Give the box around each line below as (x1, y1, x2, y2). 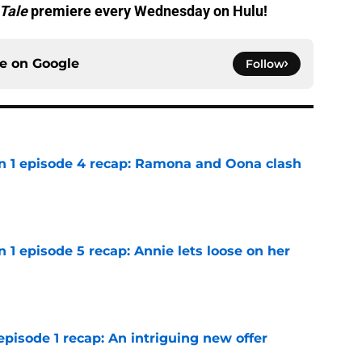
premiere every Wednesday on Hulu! (27, 2, 267, 20)
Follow (246, 57, 284, 72)
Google (32, 56, 79, 72)
